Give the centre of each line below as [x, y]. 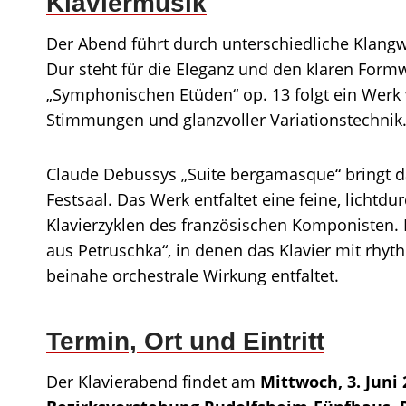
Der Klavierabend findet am [153, 382]
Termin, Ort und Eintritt [185, 341]
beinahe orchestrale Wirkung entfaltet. [193, 275]
